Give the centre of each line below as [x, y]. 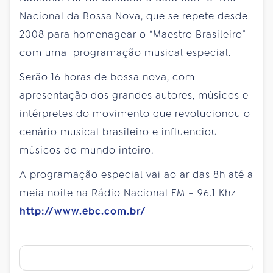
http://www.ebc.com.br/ [83, 211]
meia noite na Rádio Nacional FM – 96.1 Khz [128, 193]
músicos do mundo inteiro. [87, 150]
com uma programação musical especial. [125, 52]
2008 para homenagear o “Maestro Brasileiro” [133, 34]
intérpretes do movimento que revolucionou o [135, 113]
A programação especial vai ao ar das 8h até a [136, 174]
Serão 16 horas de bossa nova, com [107, 77]
